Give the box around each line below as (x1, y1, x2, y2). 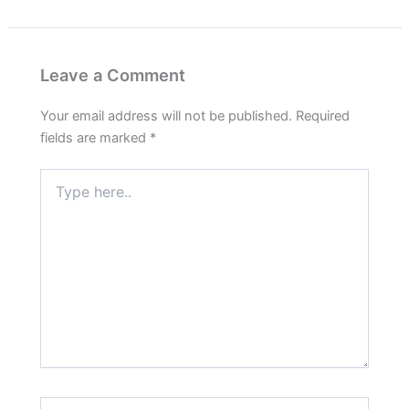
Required (296, 108, 351, 125)
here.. (39, 187, 74, 204)
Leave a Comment (40, 65, 186, 86)
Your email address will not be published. (40, 108, 293, 125)
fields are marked (40, 130, 151, 147)
